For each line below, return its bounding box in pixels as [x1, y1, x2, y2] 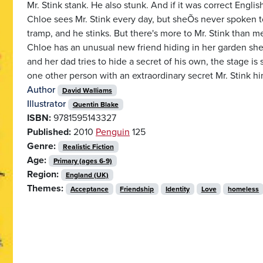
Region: [27, 168, 59, 180]
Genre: [27, 140, 56, 152]
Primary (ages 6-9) [53, 156, 112, 165]
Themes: [27, 182, 63, 194]
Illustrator [27, 97, 66, 110]
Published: [27, 126, 71, 138]
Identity [165, 184, 190, 193]
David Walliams [62, 86, 112, 95]
